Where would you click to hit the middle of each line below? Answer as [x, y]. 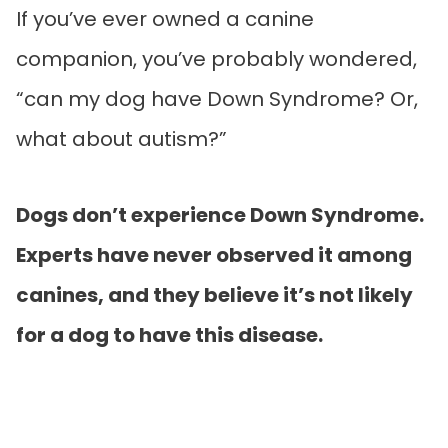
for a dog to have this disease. [171, 334]
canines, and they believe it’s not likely [214, 294]
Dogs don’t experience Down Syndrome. [220, 214]
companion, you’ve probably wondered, [216, 58]
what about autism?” [121, 138]
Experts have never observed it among [214, 254]
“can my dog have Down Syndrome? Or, [217, 98]
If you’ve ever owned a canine [165, 18]
